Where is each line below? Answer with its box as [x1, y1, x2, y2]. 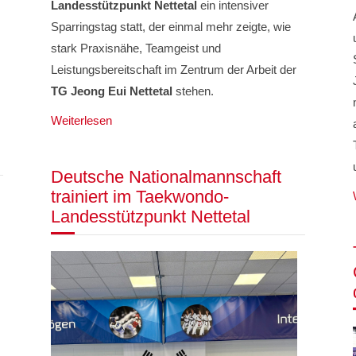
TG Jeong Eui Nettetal [50, 84, 172, 99]
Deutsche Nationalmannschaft [50, 167, 281, 188]
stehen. [172, 84, 214, 99]
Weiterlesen [50, 114, 112, 128]
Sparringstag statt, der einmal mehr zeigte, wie [50, 20, 291, 34]
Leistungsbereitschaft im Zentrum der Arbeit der [50, 63, 296, 77]
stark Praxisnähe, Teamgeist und [50, 41, 221, 56]
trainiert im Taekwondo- [50, 187, 229, 207]
